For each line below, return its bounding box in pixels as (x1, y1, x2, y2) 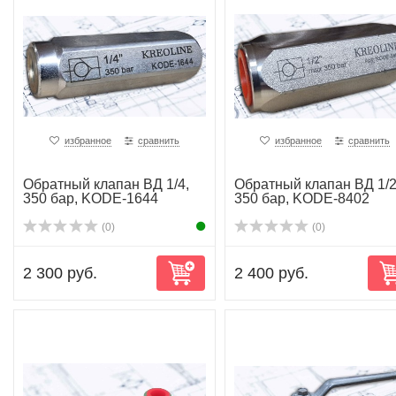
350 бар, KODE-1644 (23, 191, 158, 206)
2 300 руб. (23, 264, 97, 282)
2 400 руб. (233, 264, 308, 282)
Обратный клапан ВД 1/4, (23, 177, 189, 192)
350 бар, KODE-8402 (233, 191, 369, 206)
